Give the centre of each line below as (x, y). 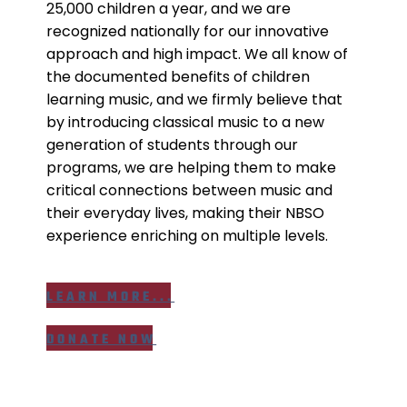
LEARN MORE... (111, 297)
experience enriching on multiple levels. (188, 235)
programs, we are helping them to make (192, 167)
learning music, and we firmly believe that (195, 99)
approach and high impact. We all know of (198, 54)
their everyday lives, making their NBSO (186, 213)
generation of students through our (173, 144)
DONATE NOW (102, 340)
